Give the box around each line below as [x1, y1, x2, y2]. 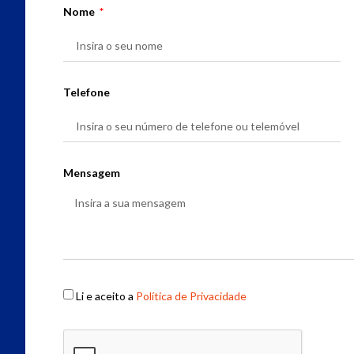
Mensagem [63, 166, 121, 180]
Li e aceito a [76, 289, 137, 303]
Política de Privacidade [136, 289, 247, 303]
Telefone [63, 85, 111, 100]
